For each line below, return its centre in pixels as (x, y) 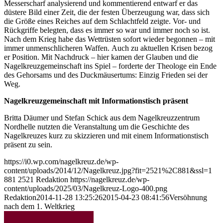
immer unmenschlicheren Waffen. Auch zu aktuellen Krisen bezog (108, 48)
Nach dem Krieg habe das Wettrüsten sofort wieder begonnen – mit (110, 39)
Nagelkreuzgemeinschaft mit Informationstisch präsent (96, 101)
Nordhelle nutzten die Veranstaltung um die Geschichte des (97, 127)
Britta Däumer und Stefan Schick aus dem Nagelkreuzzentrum (102, 118)
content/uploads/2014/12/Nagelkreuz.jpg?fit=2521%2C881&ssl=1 (108, 171)
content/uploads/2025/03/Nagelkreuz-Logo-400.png (86, 189)
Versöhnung (188, 198)
